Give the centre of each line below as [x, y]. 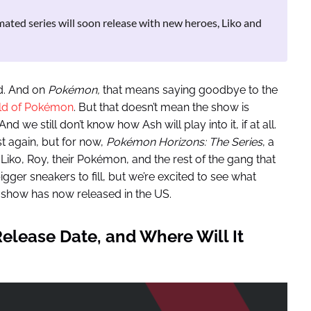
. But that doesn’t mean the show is [161, 108]
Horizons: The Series [210, 142]
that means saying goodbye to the [188, 90]
